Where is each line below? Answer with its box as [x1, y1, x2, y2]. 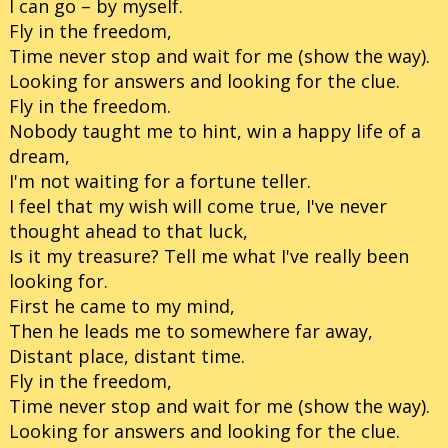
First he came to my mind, [9, 294, 235, 319]
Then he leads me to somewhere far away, [9, 319, 373, 344]
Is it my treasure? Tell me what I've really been [9, 244, 409, 269]
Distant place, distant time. [9, 344, 245, 369]
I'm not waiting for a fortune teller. [9, 169, 316, 194]
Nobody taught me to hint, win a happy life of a [9, 119, 421, 144]
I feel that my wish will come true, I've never [9, 194, 387, 219]
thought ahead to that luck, [9, 219, 248, 244]
